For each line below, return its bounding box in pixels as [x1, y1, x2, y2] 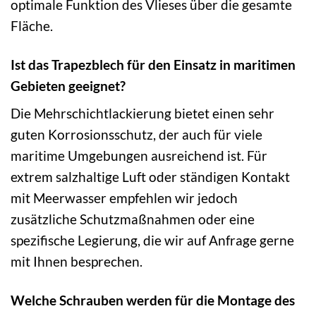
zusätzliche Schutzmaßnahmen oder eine [11, 211, 255, 228]
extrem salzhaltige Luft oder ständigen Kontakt [11, 169, 290, 186]
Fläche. [11, 17, 53, 34]
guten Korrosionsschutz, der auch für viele [11, 126, 262, 143]
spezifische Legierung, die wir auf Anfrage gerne [11, 232, 294, 249]
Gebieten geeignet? [11, 77, 126, 94]
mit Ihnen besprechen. [11, 253, 142, 270]
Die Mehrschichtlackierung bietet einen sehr [11, 105, 274, 122]
